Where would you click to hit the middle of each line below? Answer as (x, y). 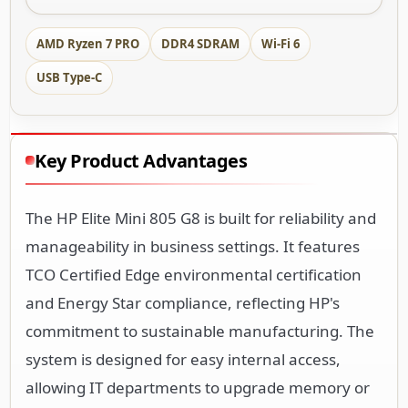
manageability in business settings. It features (193, 246)
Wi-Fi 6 (280, 43)
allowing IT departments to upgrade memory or (198, 387)
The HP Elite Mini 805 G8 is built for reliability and (201, 218)
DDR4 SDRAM (200, 43)
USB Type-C (69, 77)
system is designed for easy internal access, (183, 359)
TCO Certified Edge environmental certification (194, 274)
